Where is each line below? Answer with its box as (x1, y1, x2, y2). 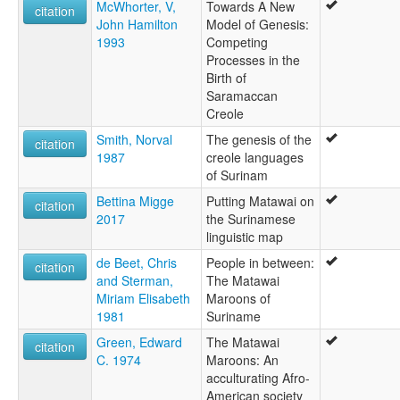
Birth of (206, 68, 246, 87)
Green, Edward (96, 332, 182, 351)
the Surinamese (206, 209, 296, 228)
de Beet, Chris (96, 253, 177, 271)
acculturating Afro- (206, 368, 310, 387)
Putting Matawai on (206, 191, 314, 210)
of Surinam (206, 165, 268, 184)
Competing (206, 32, 268, 51)
